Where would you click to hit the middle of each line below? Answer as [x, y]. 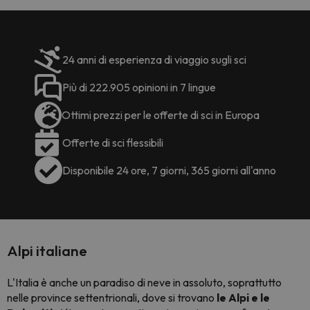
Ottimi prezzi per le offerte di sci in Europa [160, 115]
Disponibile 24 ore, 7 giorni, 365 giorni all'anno [169, 170]
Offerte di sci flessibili [112, 142]
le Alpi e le [242, 297]
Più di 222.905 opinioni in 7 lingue [139, 87]
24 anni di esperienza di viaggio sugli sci [154, 59]
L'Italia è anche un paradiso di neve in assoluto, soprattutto [144, 282]
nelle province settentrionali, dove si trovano [111, 297]
